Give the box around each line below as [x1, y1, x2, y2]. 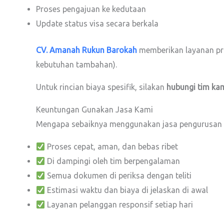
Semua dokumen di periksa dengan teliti [45, 171, 192, 180]
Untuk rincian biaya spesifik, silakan [36, 82, 166, 92]
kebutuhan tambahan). [36, 60, 117, 69]
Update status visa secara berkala [36, 19, 158, 28]
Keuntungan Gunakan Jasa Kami [36, 105, 153, 114]
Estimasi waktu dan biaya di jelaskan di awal [45, 185, 208, 195]
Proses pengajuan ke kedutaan [36, 4, 146, 14]
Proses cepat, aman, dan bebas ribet [45, 142, 178, 151]
